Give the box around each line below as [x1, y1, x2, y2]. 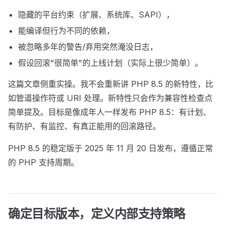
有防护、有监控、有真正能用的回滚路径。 [8, 121, 161, 131]
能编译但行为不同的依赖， [18, 26, 115, 36]
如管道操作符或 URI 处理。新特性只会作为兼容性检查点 [8, 93, 212, 103]
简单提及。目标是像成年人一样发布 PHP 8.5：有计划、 [8, 107, 211, 117]
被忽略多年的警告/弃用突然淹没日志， [18, 42, 158, 52]
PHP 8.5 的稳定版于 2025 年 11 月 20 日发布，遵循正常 [8, 143, 213, 153]
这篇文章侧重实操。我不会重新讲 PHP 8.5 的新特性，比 [8, 79, 213, 89]
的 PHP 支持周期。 [8, 157, 79, 167]
